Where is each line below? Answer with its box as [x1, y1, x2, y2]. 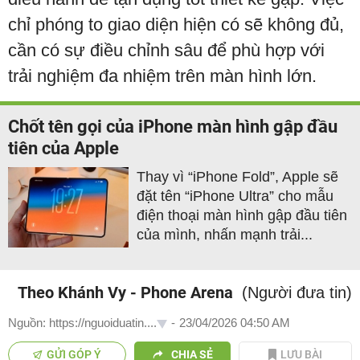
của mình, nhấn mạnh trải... [137, 226, 313, 243]
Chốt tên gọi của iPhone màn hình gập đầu [8, 116, 337, 137]
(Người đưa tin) [242, 283, 352, 301]
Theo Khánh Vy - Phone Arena [18, 282, 233, 302]
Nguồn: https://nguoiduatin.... [8, 315, 157, 329]
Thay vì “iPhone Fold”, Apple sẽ [137, 168, 338, 185]
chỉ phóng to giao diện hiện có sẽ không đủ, [8, 14, 344, 35]
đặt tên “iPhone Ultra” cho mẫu [137, 187, 333, 204]
